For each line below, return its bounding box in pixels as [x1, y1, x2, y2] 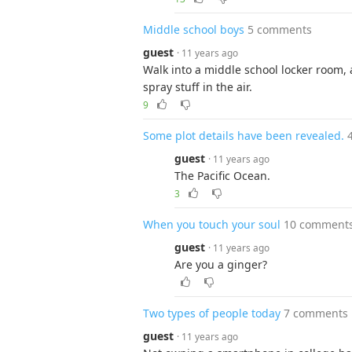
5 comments [247, 22, 312, 37]
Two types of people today [143, 306, 280, 321]
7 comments [284, 306, 348, 321]
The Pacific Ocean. [174, 168, 270, 183]
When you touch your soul [143, 217, 280, 232]
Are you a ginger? [174, 257, 267, 272]
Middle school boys [143, 22, 244, 37]
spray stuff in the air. [143, 79, 252, 94]
